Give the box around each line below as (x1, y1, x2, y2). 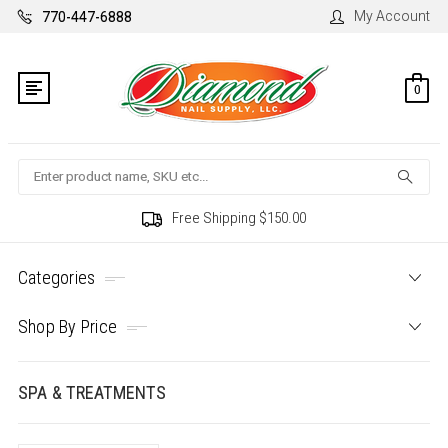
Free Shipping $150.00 (172, 209, 306, 228)
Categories (17, 267, 96, 289)
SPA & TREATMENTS (17, 382, 166, 404)
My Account (354, 8, 431, 24)
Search (17, 161, 63, 178)
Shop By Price (17, 316, 118, 338)
